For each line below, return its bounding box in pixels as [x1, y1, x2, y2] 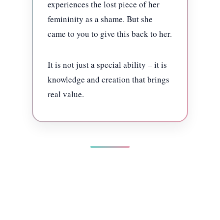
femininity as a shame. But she [47, 13, 153, 25]
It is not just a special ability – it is [47, 58, 167, 70]
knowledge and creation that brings [47, 73, 169, 85]
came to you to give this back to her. [47, 27, 172, 39]
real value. [47, 88, 84, 100]
